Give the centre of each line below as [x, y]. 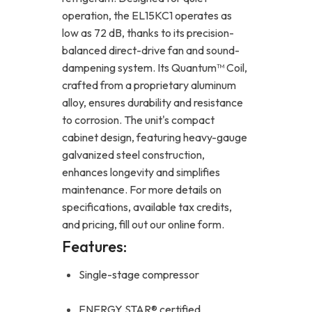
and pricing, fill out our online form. [143, 224]
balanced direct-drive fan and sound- [151, 50]
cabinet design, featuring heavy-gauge [155, 137]
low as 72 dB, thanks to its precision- [148, 32]
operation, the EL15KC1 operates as [147, 15]
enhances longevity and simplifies [141, 172]
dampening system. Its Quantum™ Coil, [155, 67]
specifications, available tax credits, [147, 206]
